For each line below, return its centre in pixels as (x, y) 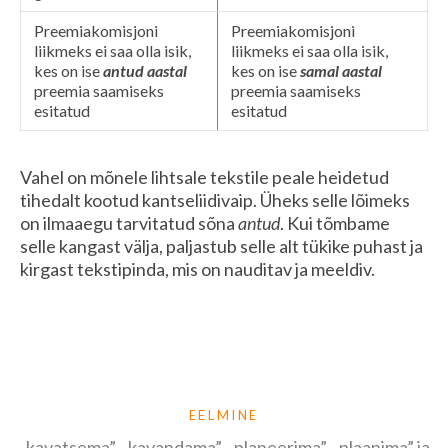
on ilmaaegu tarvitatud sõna (129, 222)
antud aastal (145, 70)
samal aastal (341, 70)
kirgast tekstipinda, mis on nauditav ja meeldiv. (197, 268)
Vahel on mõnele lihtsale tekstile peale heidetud (204, 176)
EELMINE (224, 415)
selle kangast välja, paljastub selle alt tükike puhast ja (221, 245)
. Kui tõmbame (335, 222)
